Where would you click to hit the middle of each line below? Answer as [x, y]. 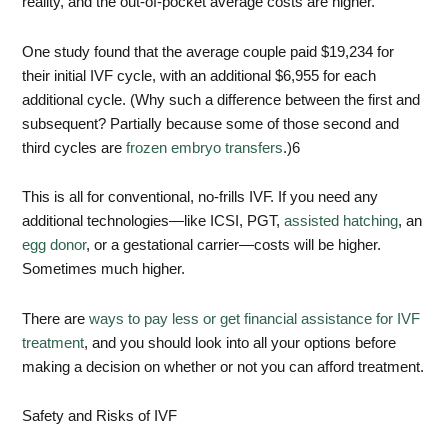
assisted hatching [341, 221]
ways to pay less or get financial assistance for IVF [255, 318]
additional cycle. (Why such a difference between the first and [221, 99]
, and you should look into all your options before [240, 342]
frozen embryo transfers [205, 147]
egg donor [54, 245]
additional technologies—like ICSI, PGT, [153, 221]
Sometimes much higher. [104, 269]
